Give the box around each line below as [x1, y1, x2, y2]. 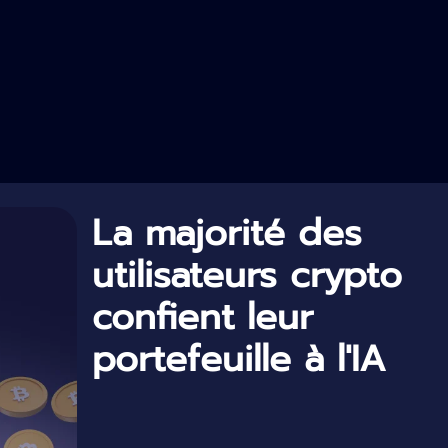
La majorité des [92, 206, 362, 260]
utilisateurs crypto [92, 248, 402, 302]
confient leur [92, 290, 313, 344]
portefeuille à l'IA [92, 332, 386, 386]
